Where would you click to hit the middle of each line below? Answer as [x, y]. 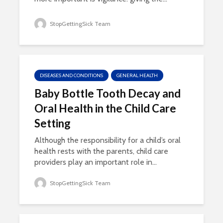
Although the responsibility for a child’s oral [108, 140]
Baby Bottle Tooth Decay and [108, 93]
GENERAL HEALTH [137, 75]
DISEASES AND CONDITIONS [71, 75]
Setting [53, 123]
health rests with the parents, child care [101, 151]
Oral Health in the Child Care [105, 108]
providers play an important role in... [96, 162]
